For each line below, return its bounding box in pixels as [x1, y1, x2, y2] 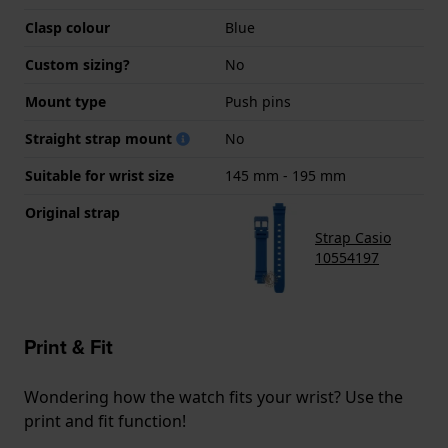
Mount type [25, 92, 106, 112]
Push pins [225, 92, 291, 112]
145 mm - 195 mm [225, 166, 346, 186]
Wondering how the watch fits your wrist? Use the [24, 386, 403, 409]
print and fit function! [24, 410, 186, 433]
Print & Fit [24, 332, 113, 363]
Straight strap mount [25, 129, 176, 149]
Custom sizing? [25, 55, 130, 75]
